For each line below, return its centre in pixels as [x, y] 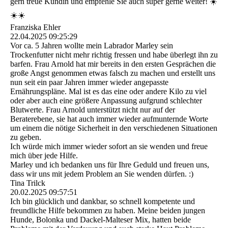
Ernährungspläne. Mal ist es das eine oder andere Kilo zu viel [108, 92]
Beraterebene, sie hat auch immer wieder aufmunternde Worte [109, 119]
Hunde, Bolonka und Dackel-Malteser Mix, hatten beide [101, 220]
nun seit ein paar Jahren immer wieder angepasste [89, 82]
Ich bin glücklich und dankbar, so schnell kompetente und [103, 202]
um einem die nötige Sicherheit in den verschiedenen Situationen [114, 128]
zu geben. [26, 137]
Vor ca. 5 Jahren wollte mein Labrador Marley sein [92, 46]
